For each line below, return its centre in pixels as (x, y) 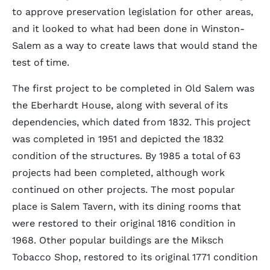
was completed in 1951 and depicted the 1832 (118, 139)
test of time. (41, 62)
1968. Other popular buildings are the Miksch (118, 240)
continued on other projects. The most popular (124, 190)
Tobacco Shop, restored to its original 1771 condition (135, 257)
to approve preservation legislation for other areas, (133, 12)
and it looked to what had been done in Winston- (128, 29)
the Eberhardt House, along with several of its (120, 105)
